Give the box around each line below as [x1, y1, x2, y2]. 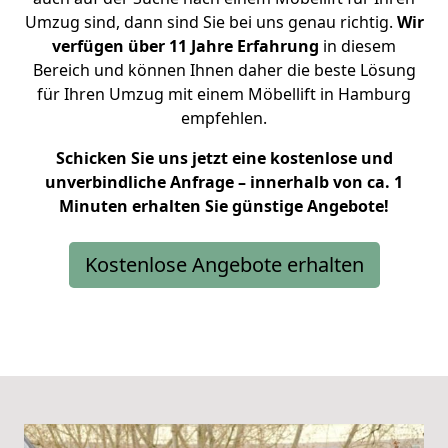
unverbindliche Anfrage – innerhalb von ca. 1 [45, 171, 403, 193]
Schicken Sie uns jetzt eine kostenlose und [55, 147, 393, 169]
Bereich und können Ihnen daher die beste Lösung [32, 59, 416, 81]
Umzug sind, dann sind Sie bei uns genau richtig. [24, 11, 397, 33]
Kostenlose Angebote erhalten [84, 251, 364, 278]
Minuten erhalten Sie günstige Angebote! [59, 195, 389, 217]
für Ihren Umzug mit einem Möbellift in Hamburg [37, 83, 411, 105]
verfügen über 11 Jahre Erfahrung [52, 35, 319, 57]
